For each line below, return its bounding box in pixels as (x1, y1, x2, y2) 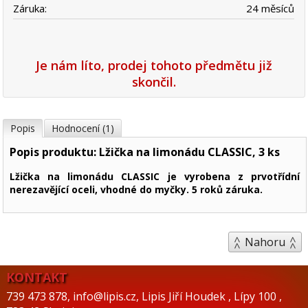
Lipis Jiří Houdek (141, 288, 228, 304)
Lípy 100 (233, 288, 279, 304)
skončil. (132, 73, 176, 90)
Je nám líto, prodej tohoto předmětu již (36, 56, 272, 74)
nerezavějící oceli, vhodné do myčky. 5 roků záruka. (10, 182, 263, 196)
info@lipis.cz (72, 288, 136, 304)
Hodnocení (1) (52, 121, 115, 135)
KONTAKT (5, 268, 67, 285)
